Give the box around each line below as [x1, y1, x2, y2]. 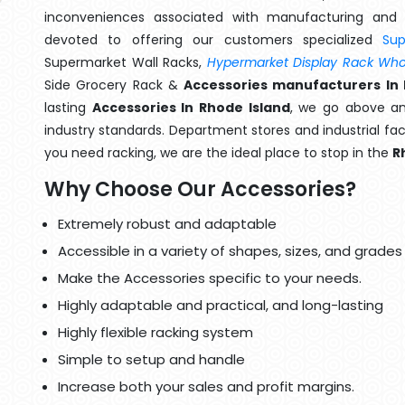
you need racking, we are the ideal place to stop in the [44, 144, 392, 162]
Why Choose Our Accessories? [44, 175, 356, 203]
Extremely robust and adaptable [58, 214, 277, 233]
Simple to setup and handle [58, 350, 245, 369]
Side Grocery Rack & [44, 76, 184, 94]
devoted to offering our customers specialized [44, 31, 383, 49]
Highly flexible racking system [58, 323, 253, 342]
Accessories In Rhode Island [91, 99, 290, 117]
